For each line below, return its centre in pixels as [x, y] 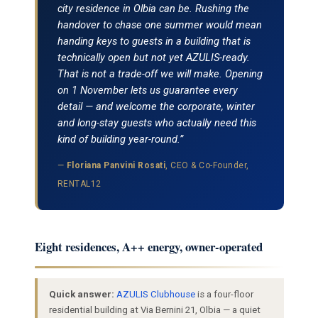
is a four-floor [224, 294]
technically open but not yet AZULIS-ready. [153, 58]
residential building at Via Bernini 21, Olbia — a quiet [154, 309]
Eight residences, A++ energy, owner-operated [148, 247]
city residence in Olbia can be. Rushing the [153, 9]
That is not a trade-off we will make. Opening [160, 74]
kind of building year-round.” [120, 139]
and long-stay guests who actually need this [157, 123]
